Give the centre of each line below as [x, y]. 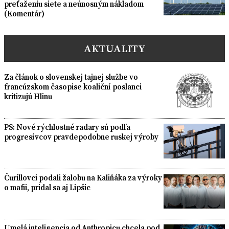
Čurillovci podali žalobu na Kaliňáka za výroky [83, 177]
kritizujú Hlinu [28, 96]
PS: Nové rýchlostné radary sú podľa [67, 127]
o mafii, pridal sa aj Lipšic [47, 187]
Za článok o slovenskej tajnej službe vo [71, 77]
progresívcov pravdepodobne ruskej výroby [81, 137]
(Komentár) [24, 13]
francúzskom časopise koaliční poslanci [73, 86]
